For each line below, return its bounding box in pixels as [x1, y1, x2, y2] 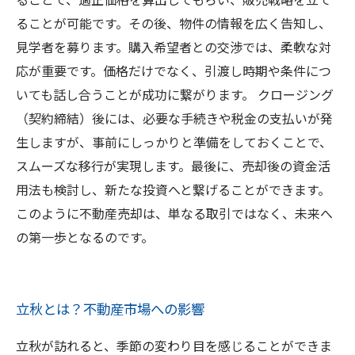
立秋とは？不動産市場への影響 [16, 299, 204, 319]
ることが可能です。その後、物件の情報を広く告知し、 [16, 13, 331, 32]
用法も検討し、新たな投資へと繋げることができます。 [16, 180, 330, 199]
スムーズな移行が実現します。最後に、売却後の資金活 [16, 156, 330, 175]
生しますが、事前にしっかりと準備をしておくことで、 [16, 132, 332, 151]
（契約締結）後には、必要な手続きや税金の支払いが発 [16, 109, 333, 128]
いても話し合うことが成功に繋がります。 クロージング [16, 85, 334, 104]
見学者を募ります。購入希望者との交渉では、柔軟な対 [16, 37, 331, 56]
